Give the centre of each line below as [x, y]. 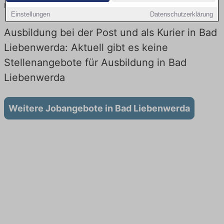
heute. [14, 5]
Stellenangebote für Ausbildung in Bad [95, 63]
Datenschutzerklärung [181, 14]
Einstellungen [31, 14]
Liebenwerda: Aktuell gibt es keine [86, 48]
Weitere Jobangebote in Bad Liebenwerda [99, 108]
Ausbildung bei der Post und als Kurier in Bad [110, 33]
